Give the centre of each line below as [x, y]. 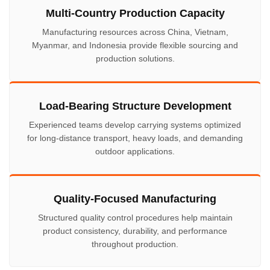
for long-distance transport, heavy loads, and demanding [135, 138]
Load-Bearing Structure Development [135, 106]
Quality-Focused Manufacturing [135, 199]
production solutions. [135, 58]
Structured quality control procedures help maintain [135, 218]
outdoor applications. [135, 151]
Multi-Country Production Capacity [135, 13]
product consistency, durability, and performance [135, 231]
